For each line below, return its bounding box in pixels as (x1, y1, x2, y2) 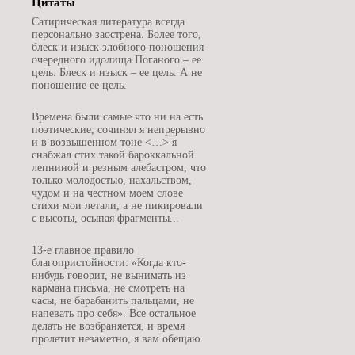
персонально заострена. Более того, (32, 28, 201, 40)
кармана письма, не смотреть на (32, 281, 185, 294)
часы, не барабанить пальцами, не (32, 294, 194, 307)
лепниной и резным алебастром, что (32, 161, 206, 174)
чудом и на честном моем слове (32, 186, 183, 199)
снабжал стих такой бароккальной (32, 148, 194, 161)
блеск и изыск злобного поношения (32, 40, 204, 53)
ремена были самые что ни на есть (39, 110, 203, 123)
